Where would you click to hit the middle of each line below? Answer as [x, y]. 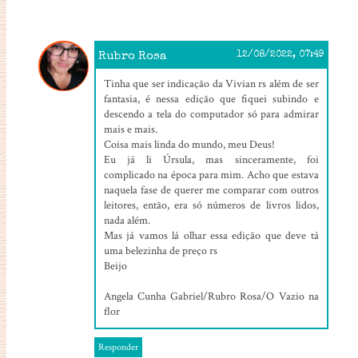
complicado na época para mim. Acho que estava [211, 175]
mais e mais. [130, 129]
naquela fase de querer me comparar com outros [211, 190]
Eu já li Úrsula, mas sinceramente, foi [211, 159]
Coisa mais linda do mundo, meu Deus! [189, 144]
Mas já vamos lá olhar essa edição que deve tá [211, 235]
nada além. [127, 220]
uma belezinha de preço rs [160, 251]
